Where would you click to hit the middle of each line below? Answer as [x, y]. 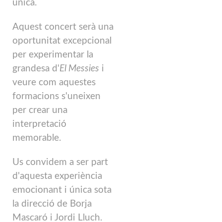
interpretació [39, 124]
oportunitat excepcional [62, 41]
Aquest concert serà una [63, 27]
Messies [83, 68]
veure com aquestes [54, 82]
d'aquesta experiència [57, 176]
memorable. [37, 138]
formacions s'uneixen [56, 96]
